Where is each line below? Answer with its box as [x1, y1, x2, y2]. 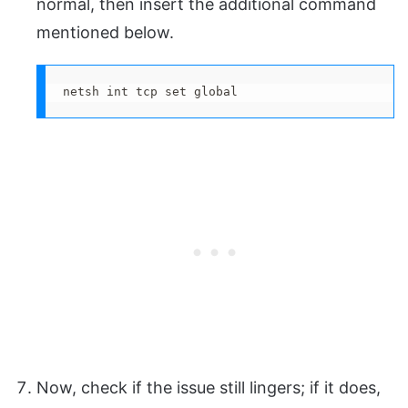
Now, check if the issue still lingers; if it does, [36, 378, 381, 398]
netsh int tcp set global [62, 84, 238, 98]
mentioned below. [36, 23, 174, 43]
